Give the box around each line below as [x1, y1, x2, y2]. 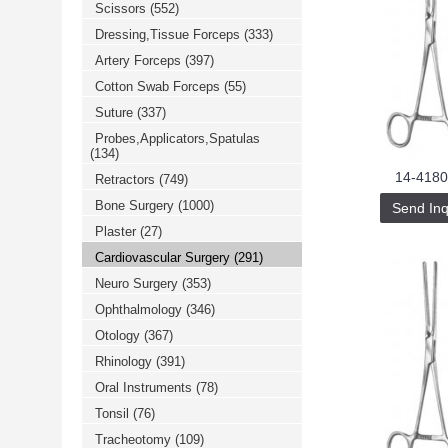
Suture [95, 105, 137, 120]
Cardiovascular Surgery [95, 250, 234, 265]
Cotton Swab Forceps [95, 79, 224, 94]
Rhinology [95, 354, 156, 369]
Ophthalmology [95, 302, 186, 317]
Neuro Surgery [95, 276, 182, 291]
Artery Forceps [95, 53, 185, 68]
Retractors [95, 172, 159, 187]
